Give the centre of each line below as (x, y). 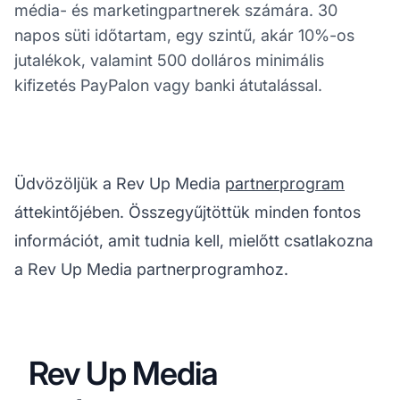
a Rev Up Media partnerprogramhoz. (151, 269)
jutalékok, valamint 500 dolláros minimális (169, 60)
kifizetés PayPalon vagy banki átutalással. (168, 85)
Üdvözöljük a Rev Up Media (120, 183)
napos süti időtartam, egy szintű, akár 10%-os (184, 35)
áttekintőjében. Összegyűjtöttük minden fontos (187, 212)
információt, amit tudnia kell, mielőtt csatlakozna (194, 240)
